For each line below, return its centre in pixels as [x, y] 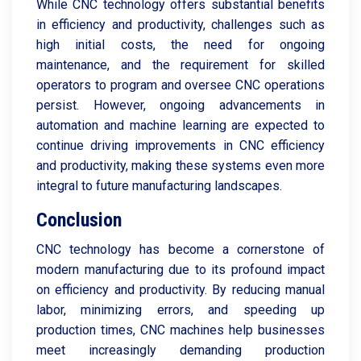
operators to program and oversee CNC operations [180, 85]
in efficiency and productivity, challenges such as [180, 25]
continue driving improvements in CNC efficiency [180, 145]
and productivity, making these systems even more [180, 166]
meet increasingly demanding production [180, 350]
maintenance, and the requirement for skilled [180, 65]
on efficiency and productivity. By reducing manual [180, 290]
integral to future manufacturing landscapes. [159, 186]
